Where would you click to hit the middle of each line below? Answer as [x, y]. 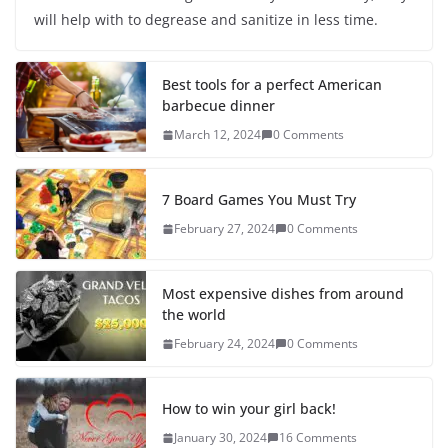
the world [194, 315]
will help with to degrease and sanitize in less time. [206, 20]
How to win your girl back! [249, 409]
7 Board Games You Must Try [259, 200]
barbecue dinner [218, 106]
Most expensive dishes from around [283, 294]
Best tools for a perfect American [272, 85]
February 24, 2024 [224, 344]
